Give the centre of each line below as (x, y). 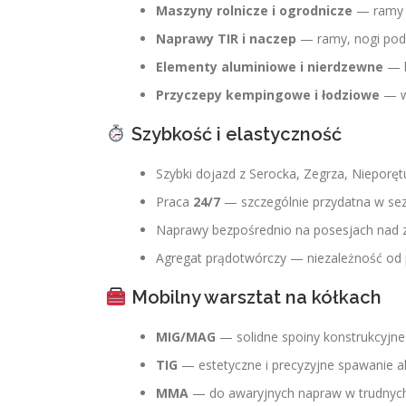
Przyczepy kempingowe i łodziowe (268, 95)
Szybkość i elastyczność (234, 134)
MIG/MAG (186, 337)
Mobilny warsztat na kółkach (254, 297)
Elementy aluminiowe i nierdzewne (270, 67)
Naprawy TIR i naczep (226, 39)
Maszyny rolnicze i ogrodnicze (254, 10)
